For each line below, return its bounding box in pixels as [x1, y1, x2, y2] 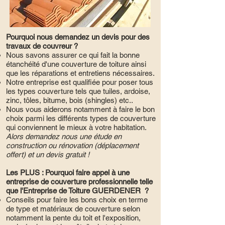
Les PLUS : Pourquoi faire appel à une [6, 168, 130, 177]
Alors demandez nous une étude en [6, 132, 122, 141]
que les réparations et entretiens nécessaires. [6, 69, 155, 77]
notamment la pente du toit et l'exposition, [6, 213, 141, 222]
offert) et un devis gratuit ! [6, 150, 89, 159]
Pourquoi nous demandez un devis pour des [6, 33, 150, 41]
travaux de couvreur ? [6, 42, 78, 50]
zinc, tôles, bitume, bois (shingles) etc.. [6, 96, 133, 104]
